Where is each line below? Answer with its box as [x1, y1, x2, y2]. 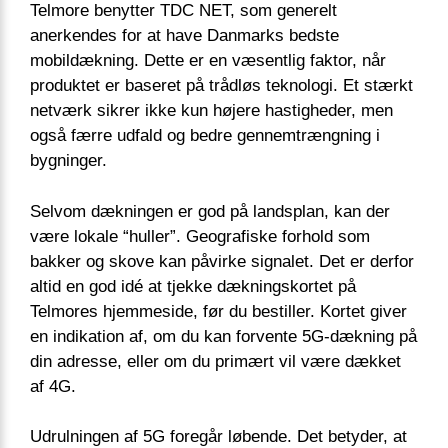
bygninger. [30, 151, 107, 171]
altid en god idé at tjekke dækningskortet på [30, 276, 356, 296]
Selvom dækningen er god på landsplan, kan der [30, 201, 390, 221]
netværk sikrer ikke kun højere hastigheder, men [30, 101, 393, 121]
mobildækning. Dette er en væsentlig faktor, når [30, 51, 386, 71]
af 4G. [30, 376, 76, 396]
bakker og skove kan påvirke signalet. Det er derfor [30, 251, 414, 271]
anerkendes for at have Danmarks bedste [30, 26, 339, 46]
